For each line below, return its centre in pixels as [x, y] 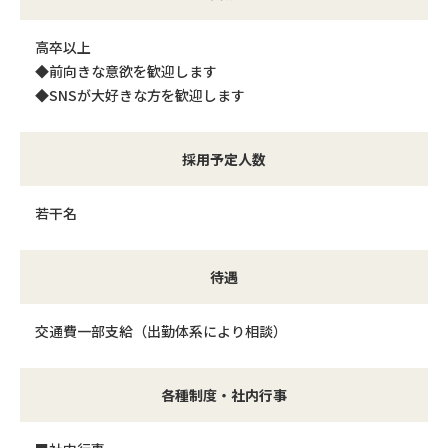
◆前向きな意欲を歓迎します [126, 71]
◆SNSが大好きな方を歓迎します [140, 95]
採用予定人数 [224, 159]
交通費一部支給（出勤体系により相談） [161, 331]
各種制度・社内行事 [224, 395]
